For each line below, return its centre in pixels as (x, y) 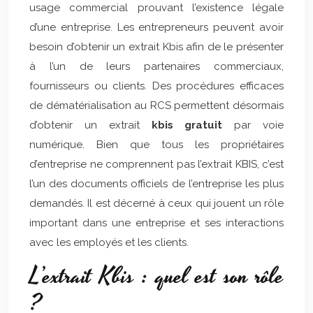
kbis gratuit (187, 125)
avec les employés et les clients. (110, 242)
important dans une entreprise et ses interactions (156, 223)
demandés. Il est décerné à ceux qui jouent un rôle (156, 203)
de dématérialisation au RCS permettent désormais (156, 105)
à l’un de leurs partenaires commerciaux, (156, 66)
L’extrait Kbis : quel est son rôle (156, 277)
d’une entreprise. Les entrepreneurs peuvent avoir (156, 27)
